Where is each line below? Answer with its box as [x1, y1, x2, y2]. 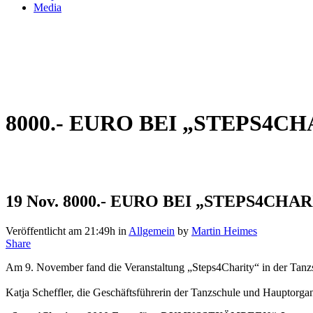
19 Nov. [6, 191, 59, 210]
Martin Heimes [191, 224, 257, 237]
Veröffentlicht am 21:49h [6, 224, 115, 237]
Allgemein [129, 224, 175, 237]
